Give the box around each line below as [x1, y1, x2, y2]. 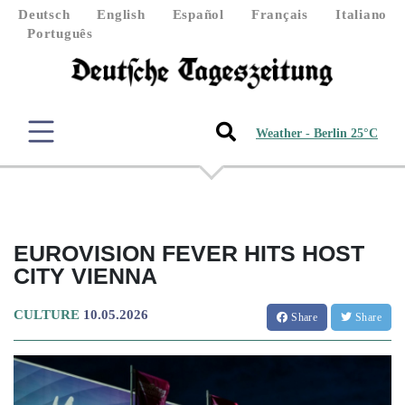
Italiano [335, 7, 387, 22]
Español [172, 7, 224, 22]
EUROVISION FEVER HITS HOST [14, 240, 364, 266]
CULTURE [14, 306, 80, 322]
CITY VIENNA [14, 262, 157, 288]
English [97, 7, 146, 22]
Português [27, 26, 93, 41]
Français [250, 7, 308, 22]
